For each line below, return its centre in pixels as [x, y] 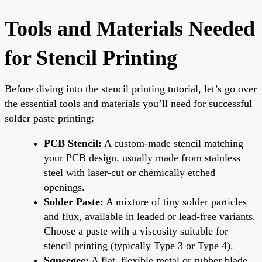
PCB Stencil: [73, 143]
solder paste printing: [49, 118]
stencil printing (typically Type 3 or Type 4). [139, 245]
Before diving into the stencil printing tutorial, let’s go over [131, 89]
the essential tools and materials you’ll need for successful [128, 103]
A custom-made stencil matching [173, 143]
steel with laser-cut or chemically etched [130, 172]
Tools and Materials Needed [130, 28]
